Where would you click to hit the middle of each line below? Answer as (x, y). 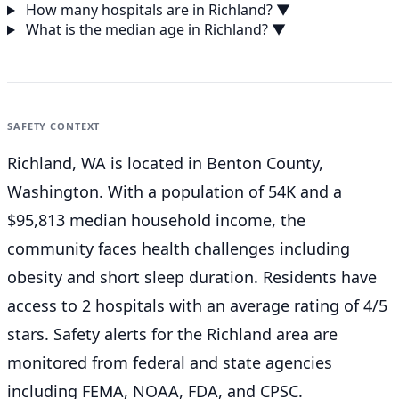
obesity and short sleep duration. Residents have (192, 277)
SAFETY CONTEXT (54, 126)
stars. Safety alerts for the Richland (139, 334)
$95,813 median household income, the (156, 220)
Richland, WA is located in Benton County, (165, 163)
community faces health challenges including (179, 249)
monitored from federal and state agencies (170, 363)
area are (305, 334)
